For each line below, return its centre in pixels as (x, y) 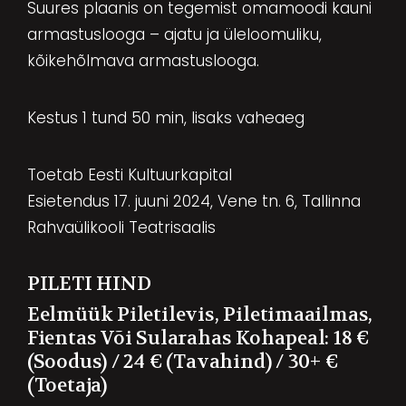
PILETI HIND (89, 283)
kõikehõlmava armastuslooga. (143, 60)
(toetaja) (67, 386)
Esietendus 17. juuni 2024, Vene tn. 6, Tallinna (193, 201)
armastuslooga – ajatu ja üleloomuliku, (174, 34)
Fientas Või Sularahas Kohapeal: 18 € (198, 338)
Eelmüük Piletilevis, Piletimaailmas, (200, 315)
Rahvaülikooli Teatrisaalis (121, 227)
